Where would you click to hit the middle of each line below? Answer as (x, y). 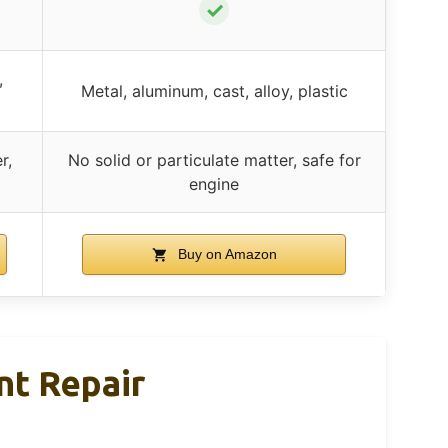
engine (214, 183)
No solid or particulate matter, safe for (214, 159)
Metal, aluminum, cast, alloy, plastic (214, 90)
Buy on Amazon (225, 253)
